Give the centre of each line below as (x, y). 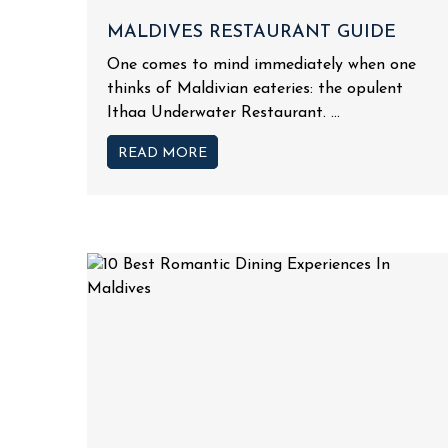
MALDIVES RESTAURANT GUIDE (251, 32)
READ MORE (162, 153)
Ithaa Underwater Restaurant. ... (223, 112)
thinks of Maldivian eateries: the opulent (255, 88)
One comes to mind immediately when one (261, 64)
